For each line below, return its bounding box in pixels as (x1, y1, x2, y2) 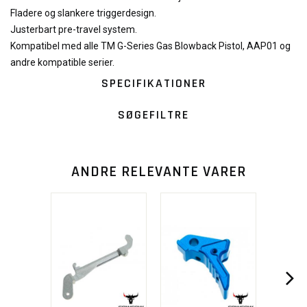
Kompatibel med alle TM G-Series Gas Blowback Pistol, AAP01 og (10, 40, 291, 51)
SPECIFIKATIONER (101, 75, 206, 91)
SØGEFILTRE (118, 107, 189, 123)
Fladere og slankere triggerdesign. (10, 8, 156, 19)
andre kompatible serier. (10, 57, 114, 68)
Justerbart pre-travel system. (10, 24, 137, 35)
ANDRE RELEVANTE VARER (71, 162, 246, 182)
